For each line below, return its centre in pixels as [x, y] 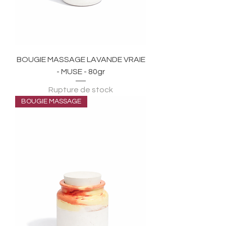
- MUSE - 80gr [81, 71]
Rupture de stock [81, 90]
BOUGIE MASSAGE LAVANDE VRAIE [81, 59]
